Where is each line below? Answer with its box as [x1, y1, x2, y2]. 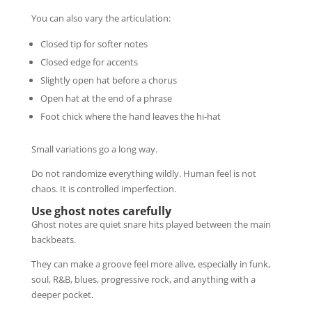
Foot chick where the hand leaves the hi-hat [40, 109, 221, 123]
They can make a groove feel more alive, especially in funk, [31, 257, 270, 270]
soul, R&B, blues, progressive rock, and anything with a [31, 272, 256, 286]
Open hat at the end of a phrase [40, 91, 172, 104]
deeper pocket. [31, 288, 93, 301]
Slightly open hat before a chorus [40, 73, 177, 86]
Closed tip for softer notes [40, 37, 148, 50]
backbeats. [31, 233, 76, 246]
